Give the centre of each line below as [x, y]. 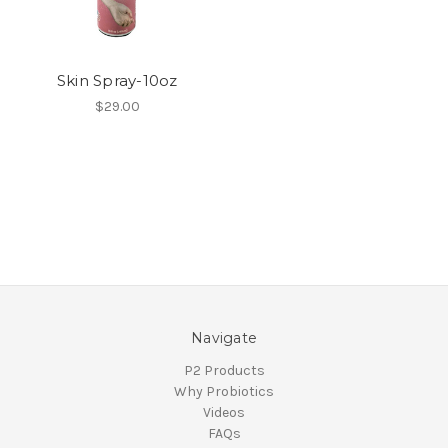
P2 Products [224, 370]
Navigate [224, 337]
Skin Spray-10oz [117, 80]
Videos [224, 412]
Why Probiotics [224, 391]
